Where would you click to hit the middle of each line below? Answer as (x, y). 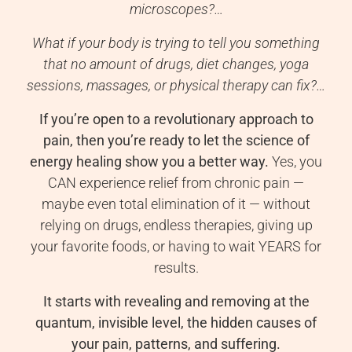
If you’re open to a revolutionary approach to (176, 119)
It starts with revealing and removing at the (176, 302)
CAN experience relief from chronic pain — (176, 183)
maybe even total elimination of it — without (176, 204)
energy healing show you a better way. (149, 162)
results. (176, 268)
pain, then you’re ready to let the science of (176, 141)
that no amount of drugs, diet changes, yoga (176, 64)
